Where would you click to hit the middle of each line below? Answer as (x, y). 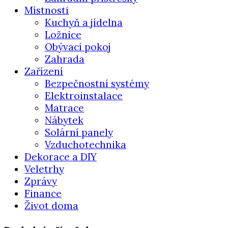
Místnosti (47, 10)
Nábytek (64, 120)
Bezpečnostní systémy (97, 83)
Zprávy (41, 181)
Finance (43, 193)
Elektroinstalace (84, 95)
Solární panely (79, 132)
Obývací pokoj (78, 47)
